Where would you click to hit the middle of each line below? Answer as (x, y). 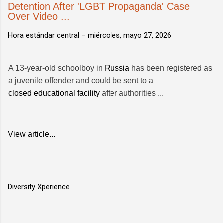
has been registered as (171, 68)
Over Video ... (39, 16)
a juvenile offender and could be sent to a (81, 80)
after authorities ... (132, 93)
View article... (32, 134)
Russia (117, 68)
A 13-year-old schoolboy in (56, 68)
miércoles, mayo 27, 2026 (129, 35)
